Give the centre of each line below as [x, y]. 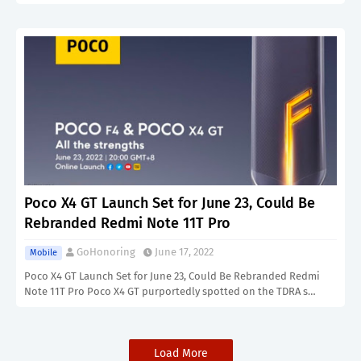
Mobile [44, 253]
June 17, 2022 [184, 252]
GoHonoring [106, 252]
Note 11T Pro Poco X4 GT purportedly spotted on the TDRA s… [170, 291]
